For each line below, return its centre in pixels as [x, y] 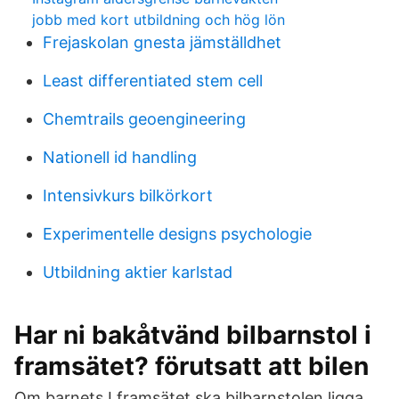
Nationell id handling [120, 157]
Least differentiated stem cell [153, 81]
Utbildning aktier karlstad [138, 272]
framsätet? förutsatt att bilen [191, 366]
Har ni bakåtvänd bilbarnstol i [193, 335]
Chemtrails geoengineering [144, 119]
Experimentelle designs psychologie [177, 234]
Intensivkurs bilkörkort [128, 195]
